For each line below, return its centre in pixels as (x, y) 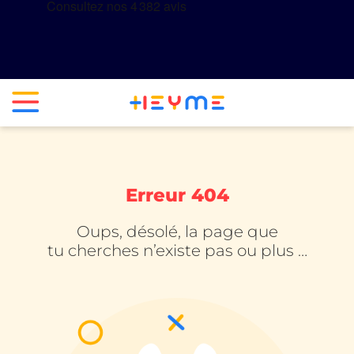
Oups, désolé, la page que (177, 232)
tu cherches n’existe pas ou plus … (177, 250)
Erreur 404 (177, 195)
